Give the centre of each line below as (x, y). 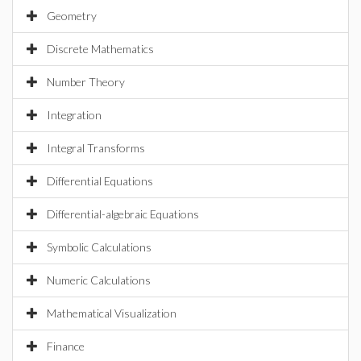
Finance (66, 346)
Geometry (72, 16)
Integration (74, 115)
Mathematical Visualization (112, 313)
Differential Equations (100, 181)
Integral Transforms (96, 148)
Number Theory (86, 82)
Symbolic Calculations (99, 247)
